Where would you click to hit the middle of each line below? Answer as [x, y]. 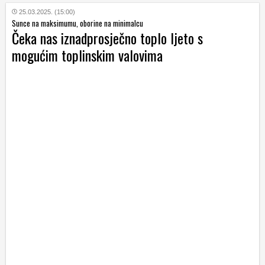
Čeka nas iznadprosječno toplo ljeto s [107, 38]
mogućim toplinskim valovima [87, 55]
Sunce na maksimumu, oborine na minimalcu [77, 23]
